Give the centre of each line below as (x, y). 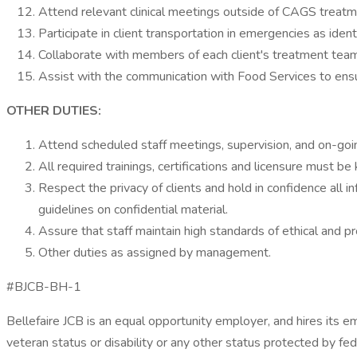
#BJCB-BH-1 (44, 287)
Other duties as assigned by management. (155, 253)
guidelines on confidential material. (133, 210)
